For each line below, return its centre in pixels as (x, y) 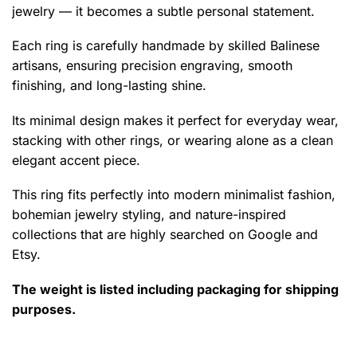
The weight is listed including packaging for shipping (175, 290)
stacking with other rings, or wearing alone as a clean (173, 140)
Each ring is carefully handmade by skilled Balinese (166, 46)
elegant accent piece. (76, 160)
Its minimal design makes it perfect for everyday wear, (175, 120)
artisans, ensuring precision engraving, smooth (152, 66)
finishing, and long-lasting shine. (109, 86)
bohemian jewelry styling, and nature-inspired (149, 215)
